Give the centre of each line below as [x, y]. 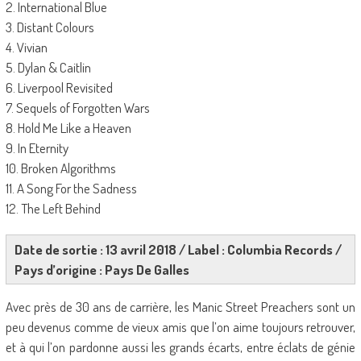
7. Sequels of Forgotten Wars [77, 108]
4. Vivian [26, 47]
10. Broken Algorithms [60, 168]
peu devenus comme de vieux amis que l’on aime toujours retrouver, [180, 327]
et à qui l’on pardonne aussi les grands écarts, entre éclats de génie [180, 347]
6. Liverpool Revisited [59, 87]
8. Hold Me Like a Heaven [68, 128]
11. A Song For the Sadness [71, 188]
